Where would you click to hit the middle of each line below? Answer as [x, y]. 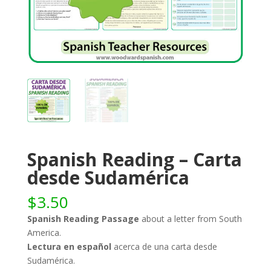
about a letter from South [190, 218]
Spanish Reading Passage [83, 218]
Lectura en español [69, 246]
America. [44, 232]
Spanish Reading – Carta [134, 159]
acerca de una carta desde [164, 246]
